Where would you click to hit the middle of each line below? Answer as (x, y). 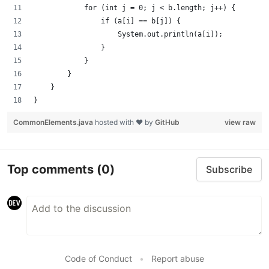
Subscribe (229, 169)
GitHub (167, 122)
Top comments (52, 169)
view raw (240, 122)
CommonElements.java (54, 122)
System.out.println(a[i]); (128, 34)
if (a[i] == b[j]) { (107, 21)
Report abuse (178, 258)
